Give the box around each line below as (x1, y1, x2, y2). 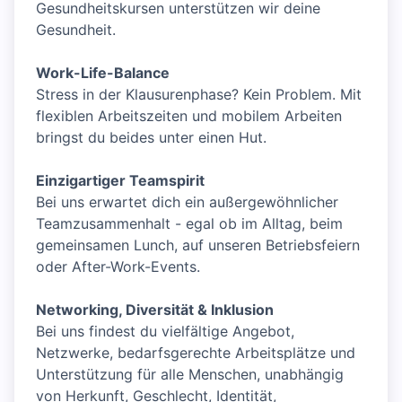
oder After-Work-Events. (36, 258, 200, 276)
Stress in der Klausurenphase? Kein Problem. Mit (36, 85, 362, 104)
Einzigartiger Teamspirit (36, 171, 205, 190)
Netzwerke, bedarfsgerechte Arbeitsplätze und (36, 344, 355, 363)
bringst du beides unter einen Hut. (36, 128, 267, 147)
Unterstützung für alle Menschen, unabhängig (36, 365, 344, 384)
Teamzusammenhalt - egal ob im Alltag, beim (36, 214, 343, 233)
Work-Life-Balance (36, 64, 170, 83)
